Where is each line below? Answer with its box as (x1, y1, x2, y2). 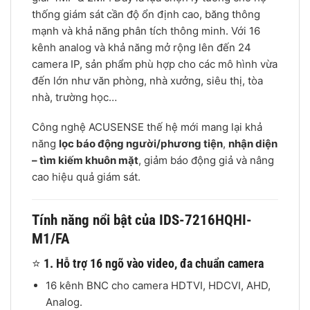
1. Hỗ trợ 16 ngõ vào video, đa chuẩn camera (44, 255, 264, 271)
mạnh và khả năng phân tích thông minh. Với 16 (32, 24, 260, 37)
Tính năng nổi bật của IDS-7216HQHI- (32, 211, 252, 229)
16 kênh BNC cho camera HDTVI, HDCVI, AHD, (45, 278, 271, 292)
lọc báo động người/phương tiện (59, 137, 223, 151)
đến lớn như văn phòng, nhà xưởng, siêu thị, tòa (32, 73, 263, 87)
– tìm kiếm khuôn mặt (32, 154, 138, 167)
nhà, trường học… (32, 90, 117, 104)
